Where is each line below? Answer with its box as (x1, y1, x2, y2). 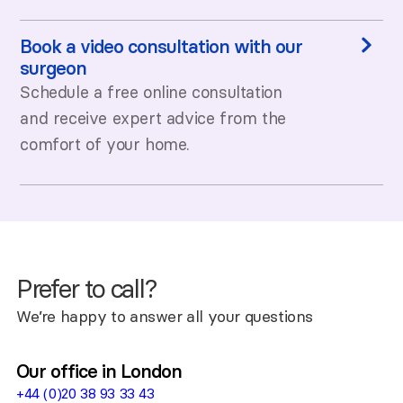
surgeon (20, 56, 87, 80)
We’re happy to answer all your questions (15, 307, 313, 327)
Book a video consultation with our (20, 34, 303, 58)
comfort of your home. (20, 133, 190, 155)
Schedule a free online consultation (20, 81, 282, 103)
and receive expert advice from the (20, 107, 286, 129)
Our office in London (15, 359, 182, 383)
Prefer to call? (15, 273, 157, 306)
